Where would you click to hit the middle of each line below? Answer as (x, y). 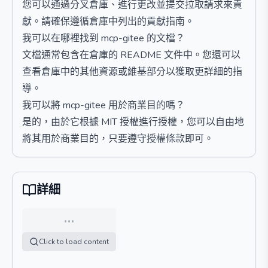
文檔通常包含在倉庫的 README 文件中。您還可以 (131, 55)
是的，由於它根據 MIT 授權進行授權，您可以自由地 (133, 122)
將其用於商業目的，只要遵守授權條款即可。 (118, 139)
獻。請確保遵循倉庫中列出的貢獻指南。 (108, 22)
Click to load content (74, 242)
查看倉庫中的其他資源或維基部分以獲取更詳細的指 (132, 72)
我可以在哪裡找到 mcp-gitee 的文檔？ (103, 38)
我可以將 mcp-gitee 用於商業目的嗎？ (103, 105)
